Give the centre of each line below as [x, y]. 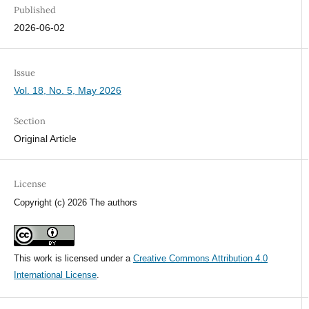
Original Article [45, 139]
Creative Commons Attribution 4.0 [200, 259]
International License [55, 275]
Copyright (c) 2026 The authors [75, 203]
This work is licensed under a [73, 259]
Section [29, 121]
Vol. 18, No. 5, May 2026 [67, 91]
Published [34, 10]
